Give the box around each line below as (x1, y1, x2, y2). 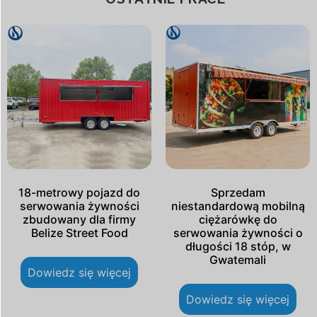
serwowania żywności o (173, 226, 303, 241)
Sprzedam (210, 185, 265, 200)
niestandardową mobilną (171, 199, 305, 214)
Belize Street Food (30, 226, 128, 241)
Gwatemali (209, 253, 266, 267)
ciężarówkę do (198, 212, 277, 227)
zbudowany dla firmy (23, 212, 136, 227)
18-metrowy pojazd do (18, 185, 140, 200)
